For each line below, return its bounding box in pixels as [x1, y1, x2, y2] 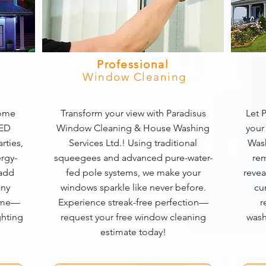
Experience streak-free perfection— [58, 197, 208, 208]
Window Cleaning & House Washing [56, 122, 210, 134]
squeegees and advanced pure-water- [53, 152, 213, 163]
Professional [97, 58, 173, 71]
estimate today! [100, 226, 166, 237]
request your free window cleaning [60, 211, 206, 223]
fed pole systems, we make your [65, 167, 201, 178]
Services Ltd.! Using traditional [69, 137, 197, 148]
